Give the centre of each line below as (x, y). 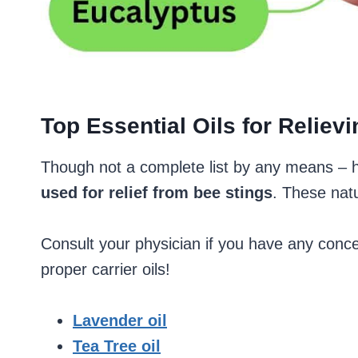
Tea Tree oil (117, 346)
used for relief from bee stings (157, 193)
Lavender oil (120, 320)
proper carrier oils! (105, 269)
